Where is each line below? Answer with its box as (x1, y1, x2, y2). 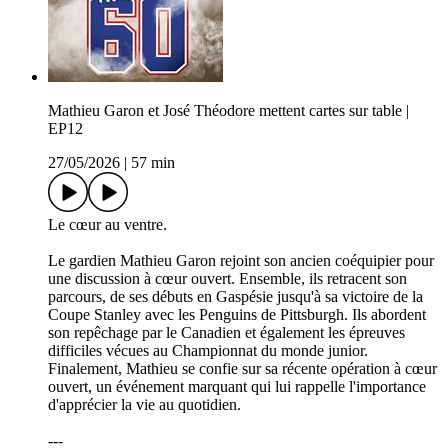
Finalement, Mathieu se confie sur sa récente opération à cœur (48, 360, 437, 378)
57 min (131, 154, 175, 172)
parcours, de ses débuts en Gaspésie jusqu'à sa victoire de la (48, 288, 423, 306)
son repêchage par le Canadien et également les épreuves (48, 324, 405, 342)
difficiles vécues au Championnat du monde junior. (48, 342, 368, 360)
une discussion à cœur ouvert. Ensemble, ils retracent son (48, 270, 407, 288)
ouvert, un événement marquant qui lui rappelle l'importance (48, 378, 426, 396)
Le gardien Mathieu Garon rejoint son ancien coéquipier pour (48, 252, 434, 270)
